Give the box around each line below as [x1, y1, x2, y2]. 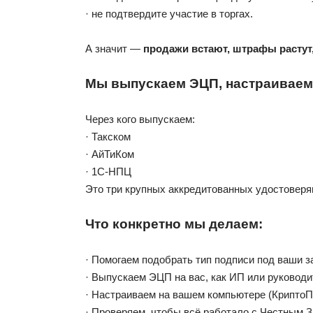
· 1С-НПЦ [85, 165, 131, 177]
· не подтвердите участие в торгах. [85, 7, 253, 20]
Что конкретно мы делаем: [85, 216, 263, 231]
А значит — [85, 42, 143, 54]
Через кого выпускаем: [85, 112, 195, 125]
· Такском [85, 130, 131, 143]
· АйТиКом [85, 147, 134, 160]
